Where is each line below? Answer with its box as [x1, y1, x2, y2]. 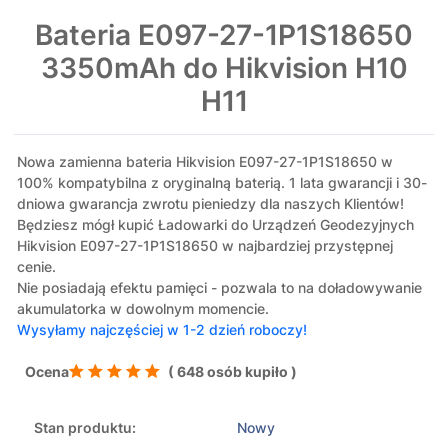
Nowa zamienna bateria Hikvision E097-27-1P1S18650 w [17, 153, 393, 171]
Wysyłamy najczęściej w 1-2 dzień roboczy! [17, 321, 307, 339]
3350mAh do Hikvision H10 [40, 51, 408, 86]
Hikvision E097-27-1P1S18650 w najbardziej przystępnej [17, 237, 393, 255]
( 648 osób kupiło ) [168, 363, 297, 381]
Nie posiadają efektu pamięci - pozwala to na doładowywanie [17, 279, 422, 297]
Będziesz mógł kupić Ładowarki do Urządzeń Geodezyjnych [17, 216, 414, 234]
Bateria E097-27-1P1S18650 [35, 18, 413, 53]
